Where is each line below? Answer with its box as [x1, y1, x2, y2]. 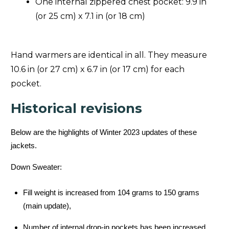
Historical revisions [11, 100, 142, 117]
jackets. [11, 141, 39, 150]
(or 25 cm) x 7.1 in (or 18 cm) [35, 11, 145, 21]
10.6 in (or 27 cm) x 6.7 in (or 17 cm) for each [11, 64, 185, 74]
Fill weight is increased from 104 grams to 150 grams [23, 188, 199, 197]
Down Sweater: [11, 162, 64, 171]
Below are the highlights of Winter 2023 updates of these [11, 127, 197, 136]
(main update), [23, 201, 73, 210]
